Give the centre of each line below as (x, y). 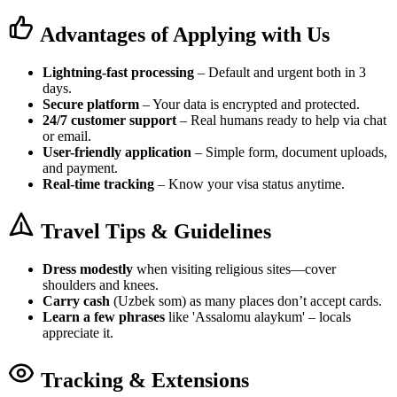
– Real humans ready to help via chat (281, 121)
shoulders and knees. (101, 285)
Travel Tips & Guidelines (153, 232)
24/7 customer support (109, 121)
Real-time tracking (98, 184)
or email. (67, 136)
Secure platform (91, 105)
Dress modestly (88, 269)
